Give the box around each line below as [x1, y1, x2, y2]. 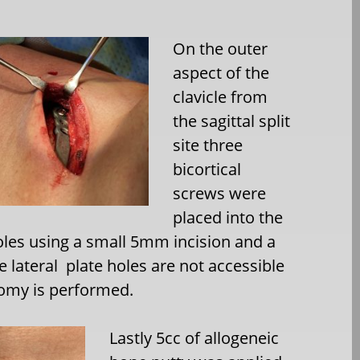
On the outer [173, 38, 268, 59]
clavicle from [173, 86, 268, 108]
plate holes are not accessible [66, 255, 285, 276]
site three [173, 134, 243, 156]
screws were [173, 182, 267, 204]
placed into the [173, 207, 284, 228]
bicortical [173, 158, 242, 180]
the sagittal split [173, 110, 291, 132]
